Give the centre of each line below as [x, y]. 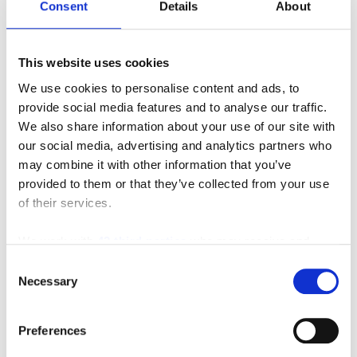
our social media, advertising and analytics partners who [175, 145]
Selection [30, 284]
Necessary [48, 281]
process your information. [90, 260]
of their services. [65, 202]
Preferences [53, 331]
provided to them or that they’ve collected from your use [174, 183]
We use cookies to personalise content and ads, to [159, 88]
